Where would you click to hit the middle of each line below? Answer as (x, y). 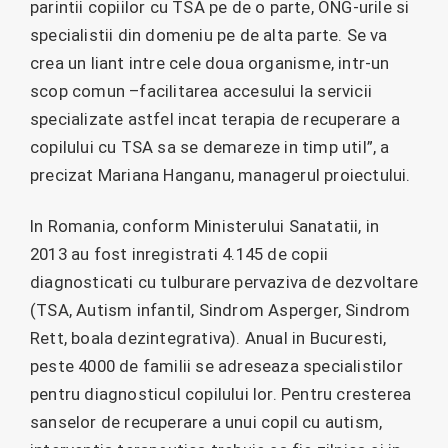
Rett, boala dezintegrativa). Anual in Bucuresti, (208, 337)
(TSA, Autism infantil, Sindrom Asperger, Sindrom (220, 309)
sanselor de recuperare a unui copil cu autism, (206, 421)
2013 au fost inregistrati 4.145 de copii (179, 253)
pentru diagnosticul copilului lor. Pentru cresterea (221, 393)
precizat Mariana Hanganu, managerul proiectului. (220, 175)
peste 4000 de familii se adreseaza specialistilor (216, 365)
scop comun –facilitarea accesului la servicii (201, 91)
